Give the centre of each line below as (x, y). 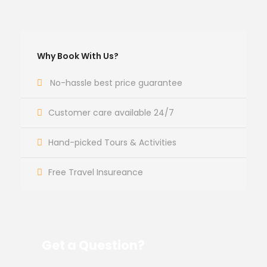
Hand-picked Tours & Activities (112, 142)
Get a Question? (93, 245)
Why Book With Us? (78, 56)
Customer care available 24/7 (111, 113)
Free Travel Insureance (96, 172)
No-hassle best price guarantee (116, 83)
